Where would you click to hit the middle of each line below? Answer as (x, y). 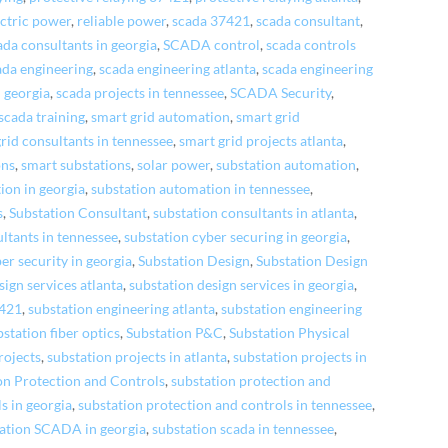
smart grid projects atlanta (261, 140)
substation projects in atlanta (137, 356)
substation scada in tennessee (243, 428)
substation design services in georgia (242, 284)
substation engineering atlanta (122, 308)
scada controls (311, 44)
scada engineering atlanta (178, 68)
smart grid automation (161, 116)
